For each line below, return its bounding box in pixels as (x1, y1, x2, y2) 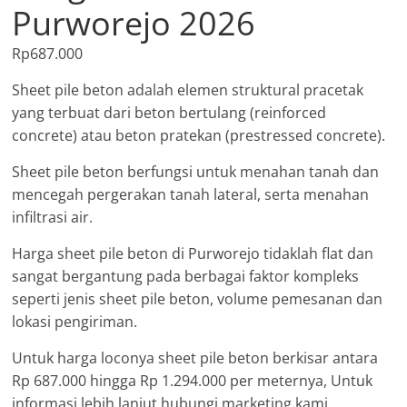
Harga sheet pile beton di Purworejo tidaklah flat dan (12, 243, 374, 264)
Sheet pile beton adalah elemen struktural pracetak (12, 80, 364, 101)
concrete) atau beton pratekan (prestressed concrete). (12, 125, 386, 146)
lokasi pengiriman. (12, 312, 138, 333)
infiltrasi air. (12, 207, 94, 228)
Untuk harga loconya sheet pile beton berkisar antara (12, 348, 382, 369)
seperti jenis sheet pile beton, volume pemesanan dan (12, 289, 383, 310)
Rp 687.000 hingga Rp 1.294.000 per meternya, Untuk (12, 371, 373, 392)
